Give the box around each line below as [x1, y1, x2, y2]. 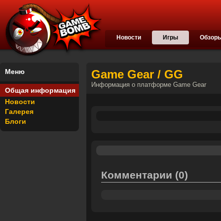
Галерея [5, 108, 34, 115]
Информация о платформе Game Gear [91, 81, 206, 88]
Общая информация [5, 86, 75, 94]
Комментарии [101, 169, 175, 181]
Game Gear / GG [91, 68, 183, 81]
